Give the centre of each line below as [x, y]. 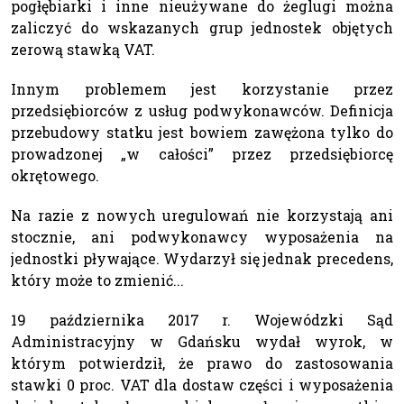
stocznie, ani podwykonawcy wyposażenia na [202, 236]
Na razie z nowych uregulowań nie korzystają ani [202, 215]
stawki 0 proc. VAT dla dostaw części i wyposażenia [202, 384]
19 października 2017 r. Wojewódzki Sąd [202, 319]
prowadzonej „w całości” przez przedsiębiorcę [202, 153]
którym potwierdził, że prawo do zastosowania [202, 363]
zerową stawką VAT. [83, 49]
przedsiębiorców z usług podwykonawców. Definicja [202, 110]
